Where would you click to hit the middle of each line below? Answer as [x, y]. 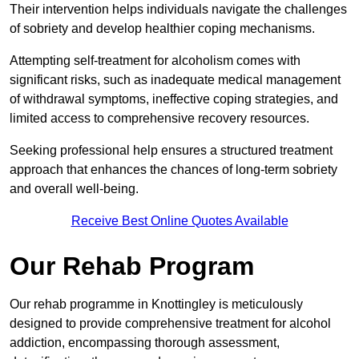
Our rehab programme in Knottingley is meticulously [156, 305]
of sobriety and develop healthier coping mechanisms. [162, 29]
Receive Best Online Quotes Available [179, 221]
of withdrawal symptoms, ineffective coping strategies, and [174, 99]
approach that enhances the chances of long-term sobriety [173, 170]
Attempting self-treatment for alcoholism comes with [155, 61]
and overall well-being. [74, 189]
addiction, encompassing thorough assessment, [145, 343]
